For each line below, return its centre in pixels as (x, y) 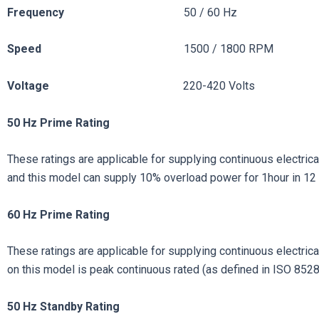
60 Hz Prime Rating (58, 214)
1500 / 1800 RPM (229, 49)
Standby (63, 306)
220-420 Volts (219, 85)
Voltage (95, 85)
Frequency (36, 12)
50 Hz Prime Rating (58, 122)
